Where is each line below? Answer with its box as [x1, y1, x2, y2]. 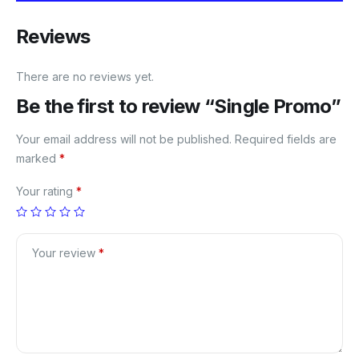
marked [16, 151, 59, 165]
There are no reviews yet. [16, 69, 154, 83]
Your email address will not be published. [16, 131, 232, 146]
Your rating [16, 184, 76, 198]
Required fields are [235, 131, 337, 146]
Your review [32, 245, 99, 260]
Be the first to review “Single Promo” [16, 94, 341, 118]
